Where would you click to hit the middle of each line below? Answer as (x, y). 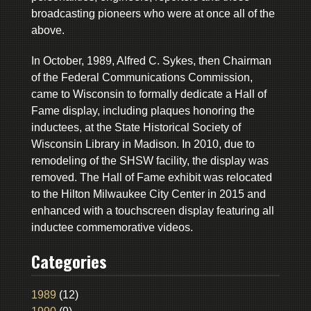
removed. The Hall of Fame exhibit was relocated (151, 177)
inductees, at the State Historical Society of (136, 127)
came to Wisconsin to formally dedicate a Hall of (149, 94)
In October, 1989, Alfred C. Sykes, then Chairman (151, 60)
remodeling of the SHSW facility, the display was (150, 160)
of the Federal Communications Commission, (142, 77)
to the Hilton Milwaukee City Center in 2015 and (148, 194)
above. (48, 30)
